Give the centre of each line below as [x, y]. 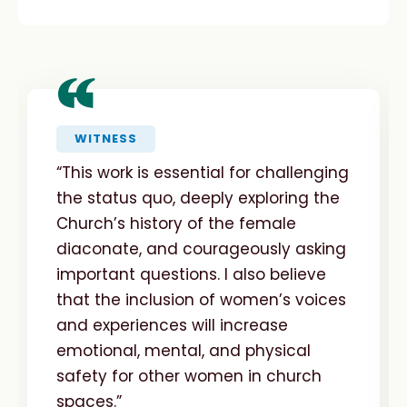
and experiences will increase [172, 325]
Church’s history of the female [176, 223]
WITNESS [106, 138]
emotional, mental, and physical [184, 350]
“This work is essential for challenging [203, 172]
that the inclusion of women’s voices [201, 299]
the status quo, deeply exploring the [198, 198]
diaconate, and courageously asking [201, 248]
